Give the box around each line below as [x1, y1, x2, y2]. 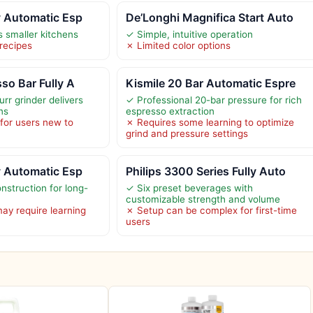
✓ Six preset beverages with [125, 182, 253, 194]
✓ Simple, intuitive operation [125, 28, 253, 40]
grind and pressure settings [125, 127, 248, 139]
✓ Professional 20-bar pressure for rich [125, 94, 302, 105]
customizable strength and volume [125, 193, 280, 205]
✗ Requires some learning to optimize [125, 116, 294, 128]
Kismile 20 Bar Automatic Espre [125, 75, 296, 90]
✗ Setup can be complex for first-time [125, 204, 297, 216]
